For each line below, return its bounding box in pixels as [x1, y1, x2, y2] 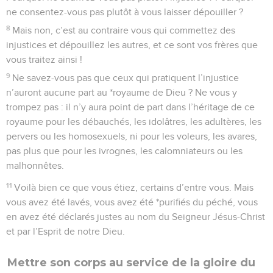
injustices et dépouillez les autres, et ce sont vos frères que [6, 40, 258, 50]
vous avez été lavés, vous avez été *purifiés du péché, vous [6, 197, 258, 207]
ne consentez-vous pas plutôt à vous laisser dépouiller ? [6, 7, 243, 17]
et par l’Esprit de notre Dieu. [6, 226, 125, 236]
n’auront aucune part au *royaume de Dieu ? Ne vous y [6, 87, 237, 97]
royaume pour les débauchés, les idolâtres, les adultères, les [6, 116, 261, 127]
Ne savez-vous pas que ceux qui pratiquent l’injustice [12, 73, 239, 83]
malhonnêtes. [6, 160, 64, 171]
